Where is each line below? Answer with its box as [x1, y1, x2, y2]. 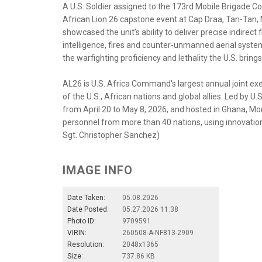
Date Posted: [67, 205, 109, 213]
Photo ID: [67, 216, 96, 225]
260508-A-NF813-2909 [122, 228, 194, 237]
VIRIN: [67, 228, 87, 237]
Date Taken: [67, 193, 105, 202]
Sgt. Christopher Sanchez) [63, 130, 160, 140]
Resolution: [67, 240, 104, 249]
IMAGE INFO [63, 163, 133, 177]
